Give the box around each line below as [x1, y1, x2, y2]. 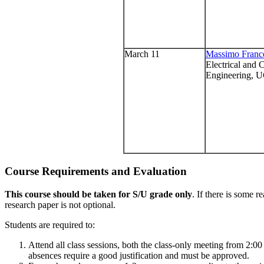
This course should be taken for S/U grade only [5, 189, 192, 199]
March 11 [124, 49, 160, 60]
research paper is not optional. [5, 199, 115, 210]
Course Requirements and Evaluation [5, 164, 187, 177]
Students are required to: [5, 219, 95, 230]
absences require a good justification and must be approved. [28, 250, 249, 260]
